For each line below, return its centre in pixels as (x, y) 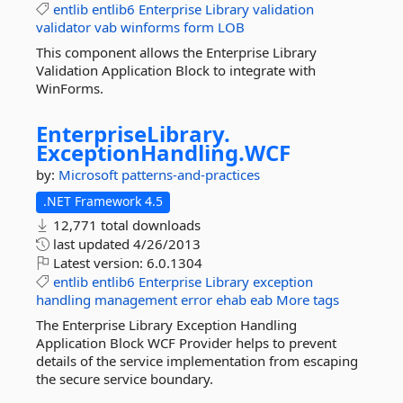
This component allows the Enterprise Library (176, 52)
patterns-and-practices (191, 175)
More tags (308, 300)
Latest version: (98, 263)
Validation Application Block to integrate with (176, 70)
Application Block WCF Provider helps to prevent (186, 343)
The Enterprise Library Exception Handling (166, 325)
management (136, 300)
